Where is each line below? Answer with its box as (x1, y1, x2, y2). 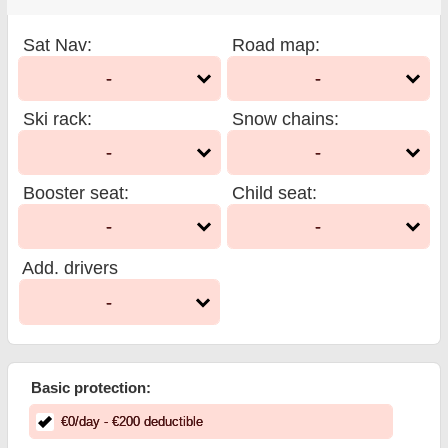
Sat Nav (23, 34, 88, 55)
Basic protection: (31, 379, 152, 397)
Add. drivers (22, 258, 119, 279)
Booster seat (23, 182, 125, 203)
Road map (232, 34, 315, 55)
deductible (139, 414, 203, 429)
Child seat (232, 182, 312, 203)
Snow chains (232, 108, 334, 129)
